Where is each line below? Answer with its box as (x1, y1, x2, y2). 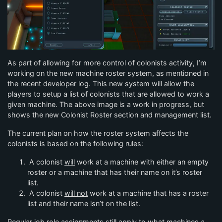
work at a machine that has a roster (88, 188, 209, 197)
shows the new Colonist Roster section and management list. (7, 110, 212, 119)
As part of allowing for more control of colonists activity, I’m (7, 58, 207, 67)
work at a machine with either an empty (75, 157, 209, 166)
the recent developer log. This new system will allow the (7, 79, 194, 88)
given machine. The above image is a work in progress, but (7, 100, 204, 109)
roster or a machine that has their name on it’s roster (27, 167, 202, 176)
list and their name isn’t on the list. (27, 199, 140, 208)
